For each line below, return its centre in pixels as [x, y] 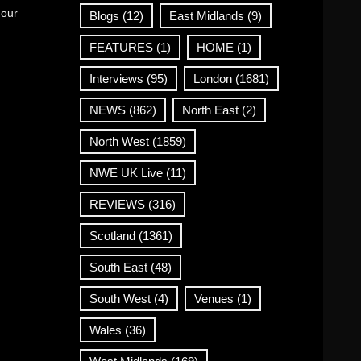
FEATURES [121, 47]
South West [120, 298]
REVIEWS [117, 204]
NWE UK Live [126, 172]
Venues [214, 298]
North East [210, 110]
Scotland [112, 235]
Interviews [116, 78]
